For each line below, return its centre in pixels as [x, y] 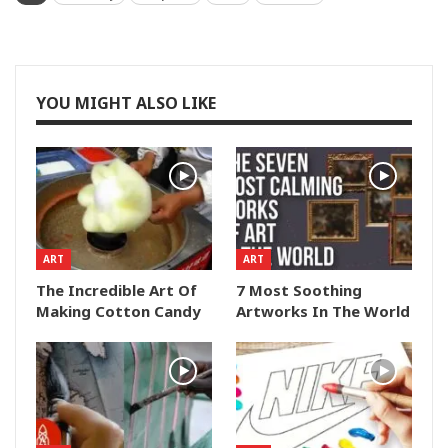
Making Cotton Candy [118, 311]
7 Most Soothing [299, 290]
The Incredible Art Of [116, 290]
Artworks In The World [323, 311]
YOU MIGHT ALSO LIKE [126, 103]
